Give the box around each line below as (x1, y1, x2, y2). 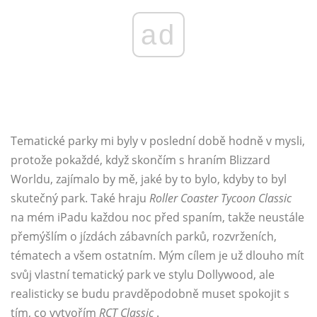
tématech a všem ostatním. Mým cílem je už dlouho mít (11, 248, 304, 264)
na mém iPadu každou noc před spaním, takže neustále (11, 209, 304, 226)
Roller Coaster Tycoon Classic (149, 190, 292, 207)
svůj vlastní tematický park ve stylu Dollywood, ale (11, 267, 275, 283)
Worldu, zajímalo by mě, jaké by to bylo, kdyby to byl (11, 171, 287, 188)
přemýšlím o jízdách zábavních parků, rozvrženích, (11, 229, 277, 245)
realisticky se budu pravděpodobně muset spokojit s (11, 286, 289, 302)
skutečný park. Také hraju (11, 190, 149, 207)
